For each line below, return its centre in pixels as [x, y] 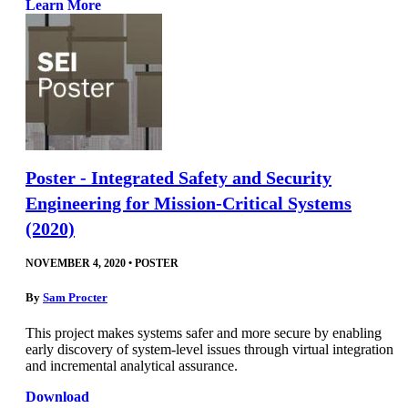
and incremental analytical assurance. [132, 365]
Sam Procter [75, 297]
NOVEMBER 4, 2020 [76, 263]
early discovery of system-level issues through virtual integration [209, 349]
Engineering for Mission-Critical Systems [189, 203]
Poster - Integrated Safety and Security [178, 177]
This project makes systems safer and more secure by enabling [204, 332]
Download [57, 396]
